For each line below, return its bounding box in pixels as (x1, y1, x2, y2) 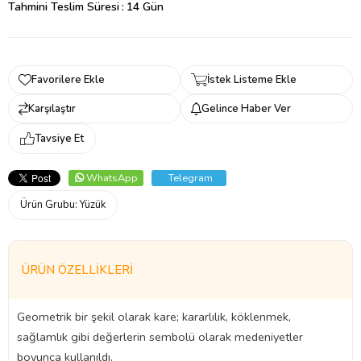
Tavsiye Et (35, 131, 85, 146)
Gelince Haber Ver (201, 102, 291, 116)
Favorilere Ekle (31, 73, 105, 87)
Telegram (168, 171, 213, 185)
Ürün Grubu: (20, 197, 80, 212)
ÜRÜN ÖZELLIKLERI (22, 262, 133, 278)
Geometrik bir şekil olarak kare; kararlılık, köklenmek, (17, 309, 291, 325)
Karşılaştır (27, 102, 76, 116)
